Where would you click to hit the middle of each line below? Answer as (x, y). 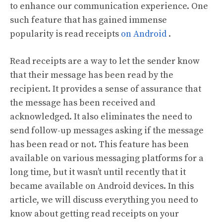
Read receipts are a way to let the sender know (105, 61)
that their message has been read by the (92, 75)
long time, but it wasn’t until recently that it (98, 172)
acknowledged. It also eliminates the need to (101, 116)
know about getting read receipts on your (94, 214)
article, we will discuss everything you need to (104, 200)
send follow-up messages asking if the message (107, 130)
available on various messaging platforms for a (107, 158)
